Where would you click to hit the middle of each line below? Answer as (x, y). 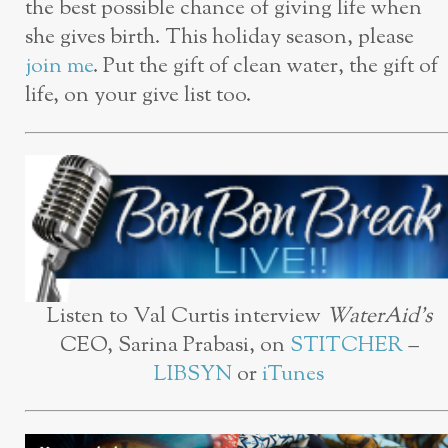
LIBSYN (193, 374)
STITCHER (346, 345)
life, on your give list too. (138, 96)
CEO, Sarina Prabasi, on (174, 345)
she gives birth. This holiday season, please (219, 38)
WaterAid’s (378, 316)
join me (59, 67)
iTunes (293, 374)
